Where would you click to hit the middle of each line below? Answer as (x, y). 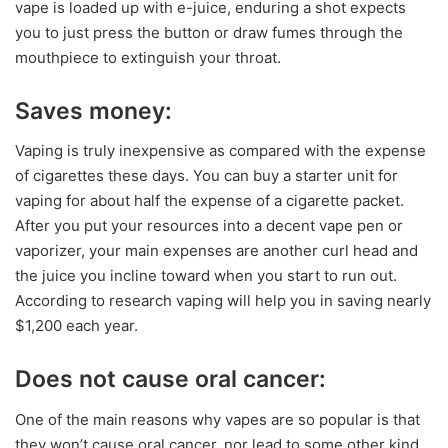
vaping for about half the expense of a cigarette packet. (209, 201)
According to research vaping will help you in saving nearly (223, 301)
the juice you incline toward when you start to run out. (206, 276)
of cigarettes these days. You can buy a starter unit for (206, 176)
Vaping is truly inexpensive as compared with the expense (220, 151)
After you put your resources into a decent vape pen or (209, 226)
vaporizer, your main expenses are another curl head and (216, 251)
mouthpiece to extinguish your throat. (148, 57)
